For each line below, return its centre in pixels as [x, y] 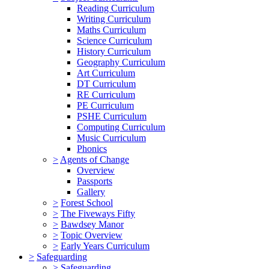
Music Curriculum [111, 138]
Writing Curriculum [114, 19]
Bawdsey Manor [92, 224]
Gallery [91, 192]
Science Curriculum [114, 40]
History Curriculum [114, 51]
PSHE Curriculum [112, 116]
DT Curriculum [106, 83]
